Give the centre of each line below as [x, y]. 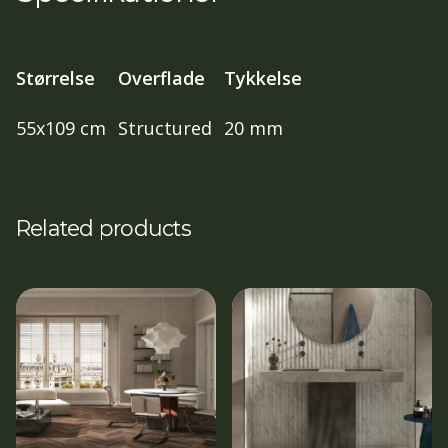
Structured [165, 127]
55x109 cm [61, 127]
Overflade [161, 77]
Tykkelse [263, 77]
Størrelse [55, 77]
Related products [103, 227]
